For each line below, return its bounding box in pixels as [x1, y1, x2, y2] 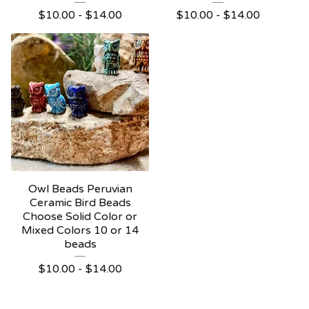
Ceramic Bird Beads [29, 196, 131, 210]
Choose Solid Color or [23, 210, 137, 224]
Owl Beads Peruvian [28, 182, 132, 197]
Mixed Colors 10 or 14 [21, 223, 139, 238]
